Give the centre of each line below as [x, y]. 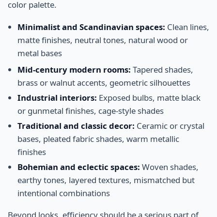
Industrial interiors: [57, 97]
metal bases [40, 53]
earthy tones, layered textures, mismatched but [106, 180]
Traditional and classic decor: [76, 125]
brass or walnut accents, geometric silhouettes [104, 82]
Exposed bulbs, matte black [149, 97]
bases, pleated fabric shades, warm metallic [98, 139]
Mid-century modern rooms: [74, 69]
